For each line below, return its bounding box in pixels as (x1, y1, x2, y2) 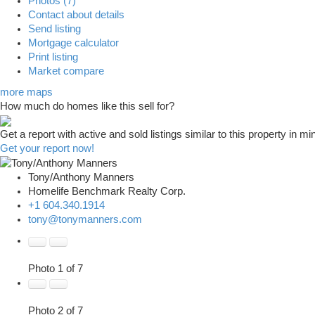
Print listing (28, 51, 78, 63)
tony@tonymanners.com (28, 214, 142, 226)
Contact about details (28, 9, 124, 21)
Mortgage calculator (28, 37, 119, 49)
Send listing (28, 23, 81, 35)
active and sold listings (79, 129, 182, 141)
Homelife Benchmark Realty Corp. (28, 186, 186, 198)
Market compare (28, 65, 104, 77)
